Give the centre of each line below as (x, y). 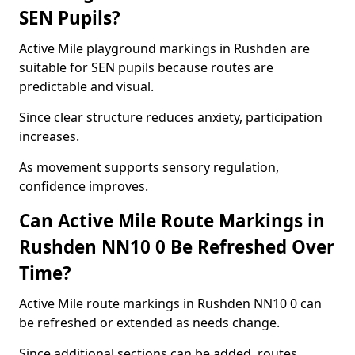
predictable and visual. (86, 86)
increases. (49, 136)
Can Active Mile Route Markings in (172, 221)
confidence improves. (84, 186)
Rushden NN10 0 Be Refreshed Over (177, 247)
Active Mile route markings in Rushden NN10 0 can (170, 303)
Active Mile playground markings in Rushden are (164, 48)
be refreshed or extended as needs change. (149, 323)
